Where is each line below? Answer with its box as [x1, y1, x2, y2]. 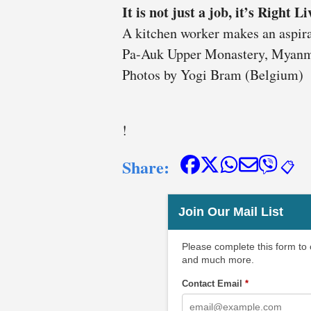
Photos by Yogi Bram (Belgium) [122, 65, 303, 84]
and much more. [181, 253, 254, 265]
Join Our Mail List [178, 204, 283, 219]
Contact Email [181, 278, 245, 289]
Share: [122, 154, 169, 179]
